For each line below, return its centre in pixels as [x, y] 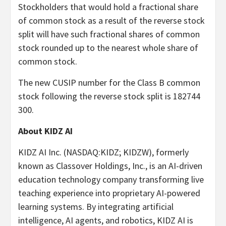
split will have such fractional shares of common [109, 34]
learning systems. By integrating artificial [96, 206]
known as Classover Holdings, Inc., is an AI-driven [110, 165]
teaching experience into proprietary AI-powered [109, 193]
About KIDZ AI [45, 131]
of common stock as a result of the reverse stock [111, 20]
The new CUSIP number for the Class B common [109, 82]
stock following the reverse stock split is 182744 [109, 96]
